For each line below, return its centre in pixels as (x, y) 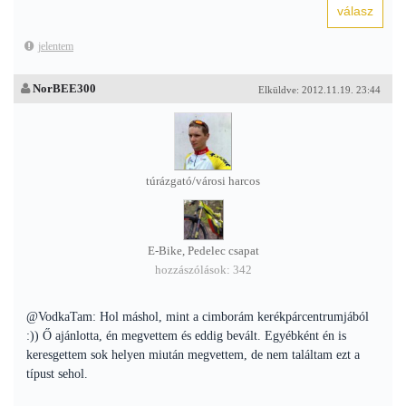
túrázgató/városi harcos (203, 181)
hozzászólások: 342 (203, 270)
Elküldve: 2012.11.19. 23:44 (319, 90)
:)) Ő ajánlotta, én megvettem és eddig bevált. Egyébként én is (186, 336)
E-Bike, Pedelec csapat (203, 251)
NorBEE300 (64, 88)
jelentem (56, 46)
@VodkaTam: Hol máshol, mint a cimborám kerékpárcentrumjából (198, 317)
